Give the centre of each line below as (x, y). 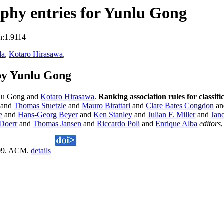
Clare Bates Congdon (180, 106)
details (41, 151)
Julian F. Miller (172, 115)
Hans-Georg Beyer (48, 115)
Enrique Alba (176, 124)
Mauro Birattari (106, 106)
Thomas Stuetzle (40, 106)
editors (210, 124)
